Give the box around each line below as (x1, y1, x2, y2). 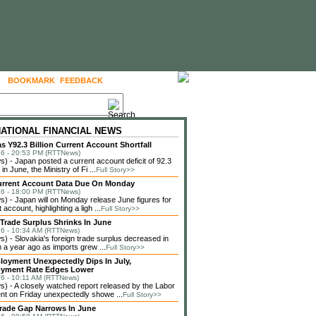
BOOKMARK (8, 76, 55, 85)
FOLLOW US (114, 76, 162, 85)
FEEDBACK (60, 76, 103, 85)
